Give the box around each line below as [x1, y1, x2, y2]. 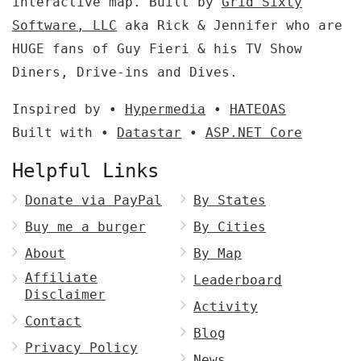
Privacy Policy [25, 340, 138, 355]
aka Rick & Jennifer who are [117, 18, 342, 33]
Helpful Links [12, 160, 159, 182]
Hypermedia [125, 102, 205, 117]
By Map [193, 246, 242, 261]
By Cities [193, 219, 266, 234]
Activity [193, 299, 258, 314]
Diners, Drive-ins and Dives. [12, 64, 238, 80]
